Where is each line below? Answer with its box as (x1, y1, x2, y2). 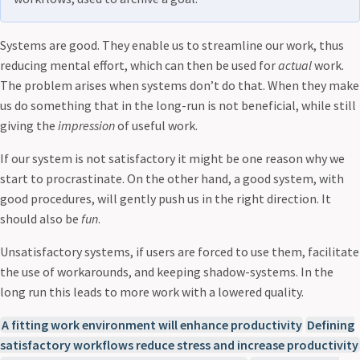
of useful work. (115, 117, 198, 133)
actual (278, 57, 312, 73)
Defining (306, 317, 354, 333)
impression (58, 117, 115, 133)
